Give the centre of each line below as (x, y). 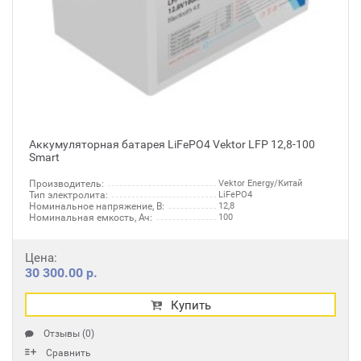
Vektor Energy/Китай (260, 183)
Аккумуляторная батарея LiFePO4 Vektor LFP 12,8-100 (172, 144)
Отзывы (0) (69, 334)
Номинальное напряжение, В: (97, 206)
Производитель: (66, 184)
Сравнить (68, 353)
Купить (191, 305)
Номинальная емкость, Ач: (91, 218)
